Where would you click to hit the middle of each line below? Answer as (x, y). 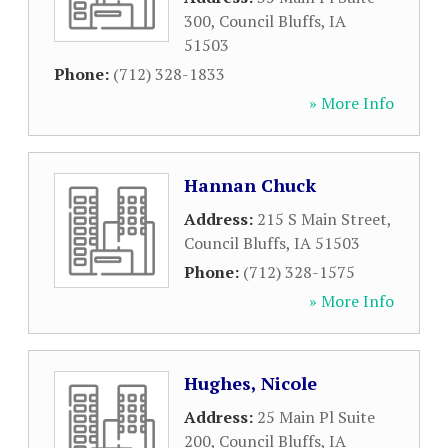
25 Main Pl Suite (316, 417)
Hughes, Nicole (250, 383)
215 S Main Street (322, 219)
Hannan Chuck (250, 185)
